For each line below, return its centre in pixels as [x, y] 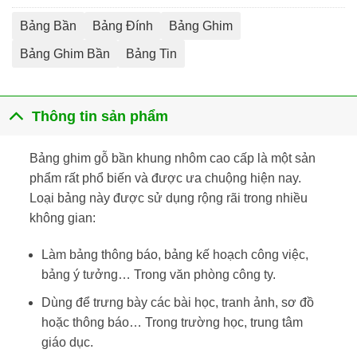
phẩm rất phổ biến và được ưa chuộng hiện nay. [165, 178]
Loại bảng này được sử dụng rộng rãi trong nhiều [168, 198]
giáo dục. [67, 342]
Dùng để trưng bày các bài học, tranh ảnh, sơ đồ [177, 302]
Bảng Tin [151, 54]
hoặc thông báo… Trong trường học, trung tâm [172, 322]
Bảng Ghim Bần [65, 54]
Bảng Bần [48, 26]
